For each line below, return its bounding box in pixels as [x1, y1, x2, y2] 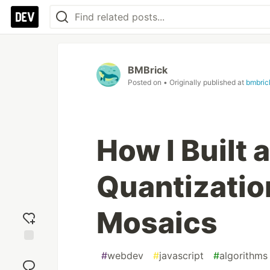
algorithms [219, 250, 268, 262]
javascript [159, 250, 204, 262]
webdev [107, 250, 143, 262]
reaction [13, 256, 45, 266]
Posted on [128, 78, 163, 87]
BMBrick [128, 64, 168, 76]
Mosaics [96, 205, 218, 240]
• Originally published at [163, 78, 246, 87]
